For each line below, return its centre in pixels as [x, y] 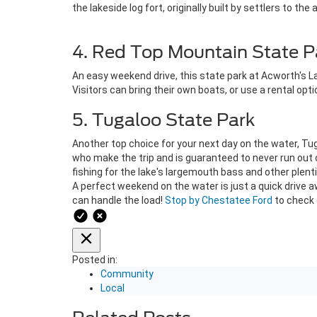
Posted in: [95, 260]
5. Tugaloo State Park [163, 120]
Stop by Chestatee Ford [219, 200]
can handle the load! [119, 200]
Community [127, 274]
